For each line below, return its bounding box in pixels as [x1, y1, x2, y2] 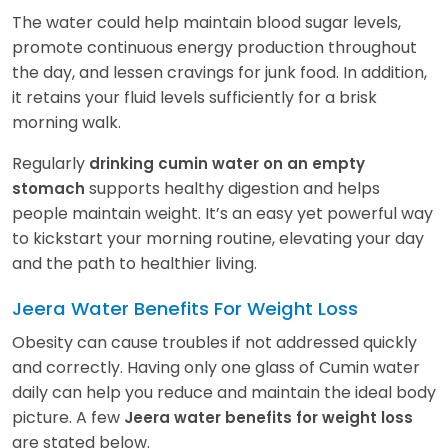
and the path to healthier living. [12, 251, 261, 275]
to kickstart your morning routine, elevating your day [12, 226, 424, 250]
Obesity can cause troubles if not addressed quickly [12, 330, 417, 354]
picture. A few [12, 405, 124, 429]
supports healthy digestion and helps [85, 176, 380, 200]
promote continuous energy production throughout [12, 35, 417, 59]
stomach [12, 177, 85, 199]
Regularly [12, 151, 89, 175]
